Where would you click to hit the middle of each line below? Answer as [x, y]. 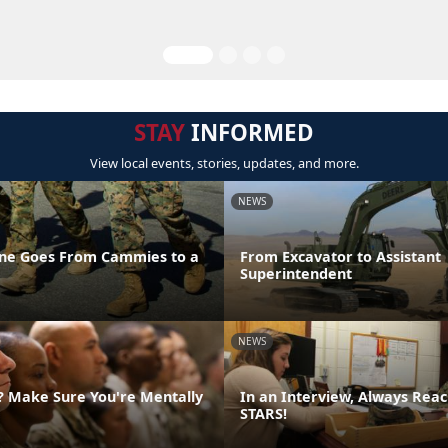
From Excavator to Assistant [340, 256]
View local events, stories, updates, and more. [224, 163]
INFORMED [249, 132]
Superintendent [296, 273]
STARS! [263, 413]
